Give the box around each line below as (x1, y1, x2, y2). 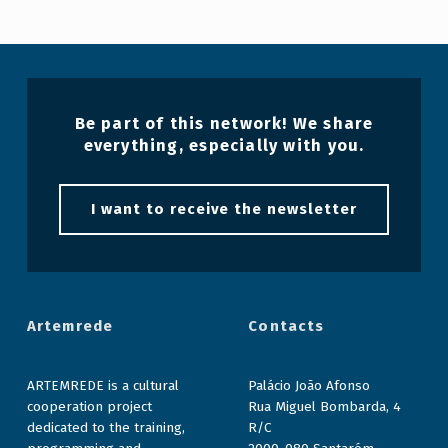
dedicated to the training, (26, 419, 185, 437)
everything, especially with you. (83, 136, 365, 156)
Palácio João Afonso (248, 377, 371, 395)
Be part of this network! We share (74, 114, 374, 134)
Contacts (248, 317, 325, 336)
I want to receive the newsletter (91, 200, 357, 219)
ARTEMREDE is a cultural (26, 377, 179, 395)
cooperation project (26, 398, 152, 416)
